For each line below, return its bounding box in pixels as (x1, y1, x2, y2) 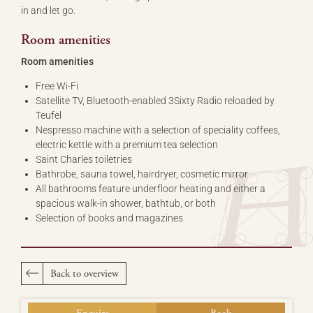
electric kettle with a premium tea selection (36, 138, 218, 150)
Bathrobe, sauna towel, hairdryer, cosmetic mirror (36, 168, 248, 180)
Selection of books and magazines (36, 212, 183, 224)
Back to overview (50, 266, 119, 280)
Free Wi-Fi (36, 80, 78, 92)
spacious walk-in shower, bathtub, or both (36, 197, 216, 209)
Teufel (36, 109, 61, 121)
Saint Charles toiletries (36, 153, 132, 165)
